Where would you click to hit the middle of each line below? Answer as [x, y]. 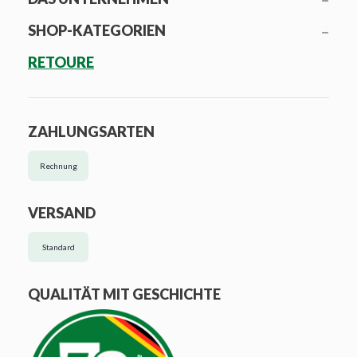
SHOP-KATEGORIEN [97, 31]
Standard [58, 247]
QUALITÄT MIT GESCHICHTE [124, 294]
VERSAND [62, 213]
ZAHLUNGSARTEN [91, 132]
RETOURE [61, 63]
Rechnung [58, 166]
